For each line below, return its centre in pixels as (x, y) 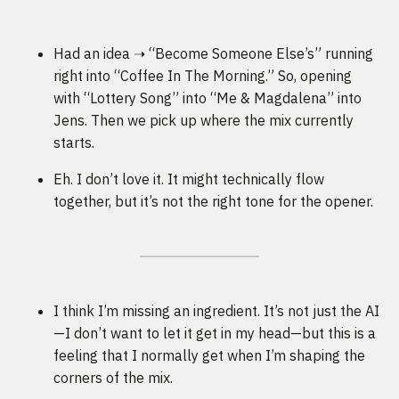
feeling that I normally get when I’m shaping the (209, 356)
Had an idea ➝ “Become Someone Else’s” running (213, 54)
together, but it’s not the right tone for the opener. (213, 202)
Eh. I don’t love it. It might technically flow (189, 179)
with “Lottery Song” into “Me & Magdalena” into (208, 98)
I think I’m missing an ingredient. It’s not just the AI (216, 311)
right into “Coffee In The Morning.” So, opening (203, 76)
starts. (74, 143)
